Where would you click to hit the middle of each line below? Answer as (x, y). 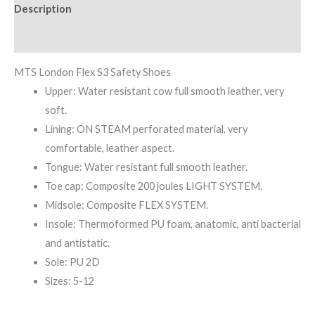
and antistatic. (77, 243)
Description (43, 8)
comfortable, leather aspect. (109, 148)
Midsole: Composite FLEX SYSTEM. (126, 205)
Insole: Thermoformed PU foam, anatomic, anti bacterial (173, 224)
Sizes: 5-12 (69, 281)
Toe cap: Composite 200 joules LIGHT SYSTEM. (153, 186)
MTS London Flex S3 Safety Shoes (92, 72)
